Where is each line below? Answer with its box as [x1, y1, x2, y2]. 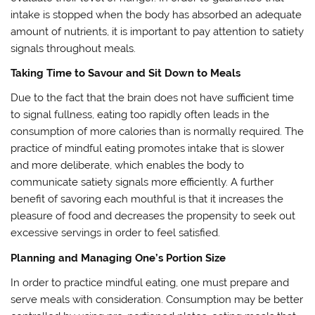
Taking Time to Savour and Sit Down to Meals [11, 67, 241, 80]
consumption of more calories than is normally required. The [11, 125, 304, 139]
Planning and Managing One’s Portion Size [11, 251, 226, 264]
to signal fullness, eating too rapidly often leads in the [11, 108, 270, 122]
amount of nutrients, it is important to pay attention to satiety [11, 25, 304, 38]
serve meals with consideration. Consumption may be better [11, 293, 304, 307]
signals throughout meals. [11, 41, 136, 55]
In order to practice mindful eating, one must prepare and [11, 276, 290, 290]
